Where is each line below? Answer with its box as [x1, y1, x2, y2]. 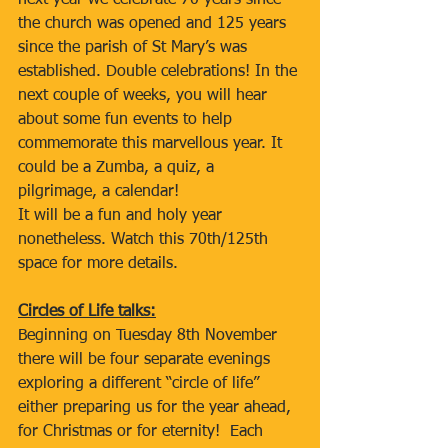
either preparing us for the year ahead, [18, 400, 296, 416]
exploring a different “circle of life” [18, 376, 264, 392]
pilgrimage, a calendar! [18, 184, 179, 200]
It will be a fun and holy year [18, 208, 227, 224]
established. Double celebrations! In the [18, 64, 302, 80]
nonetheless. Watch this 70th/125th [18, 232, 273, 248]
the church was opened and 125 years [18, 16, 291, 32]
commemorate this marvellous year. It [18, 136, 287, 152]
